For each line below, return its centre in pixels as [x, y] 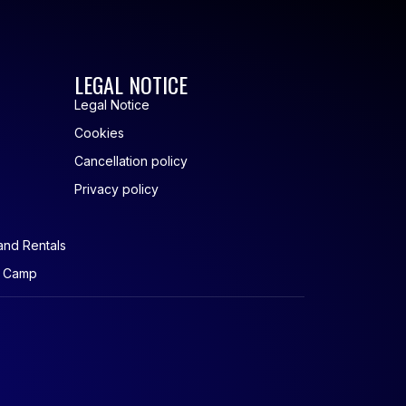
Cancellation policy [131, 160]
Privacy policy [117, 188]
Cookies [100, 132]
